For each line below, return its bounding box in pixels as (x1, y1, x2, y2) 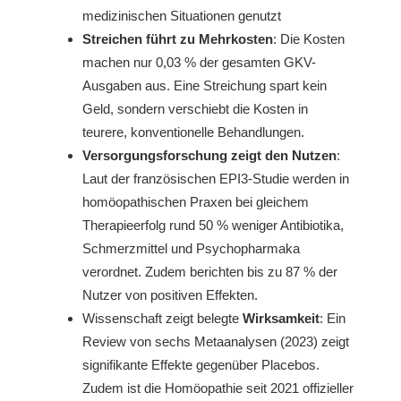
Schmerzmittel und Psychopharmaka (82, 240, 301, 256)
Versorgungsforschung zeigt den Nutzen (82, 147, 337, 163)
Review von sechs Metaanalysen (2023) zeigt (82, 333, 350, 349)
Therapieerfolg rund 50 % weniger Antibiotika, (82, 217, 345, 233)
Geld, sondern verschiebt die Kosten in (82, 100, 309, 116)
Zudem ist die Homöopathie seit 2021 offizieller (82, 380, 354, 396)
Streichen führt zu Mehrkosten (82, 30, 274, 47)
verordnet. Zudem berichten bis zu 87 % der (82, 263, 338, 279)
